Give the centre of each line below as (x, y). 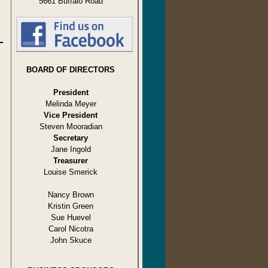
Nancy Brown (71, 194)
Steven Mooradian (71, 126)
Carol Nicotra (71, 229)
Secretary (71, 138)
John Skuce (71, 240)
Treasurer (71, 160)
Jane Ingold (71, 149)
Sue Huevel (71, 217)
